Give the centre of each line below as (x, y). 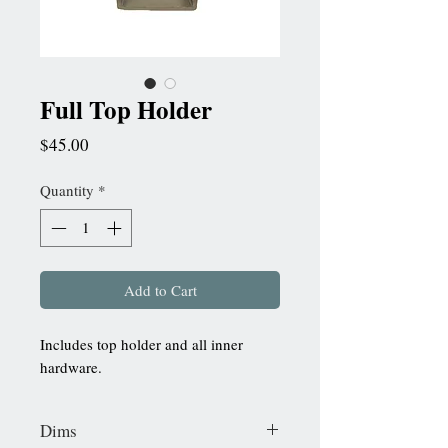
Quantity (67, 189)
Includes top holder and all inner (141, 344)
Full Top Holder (126, 109)
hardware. (71, 367)
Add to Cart (160, 290)
